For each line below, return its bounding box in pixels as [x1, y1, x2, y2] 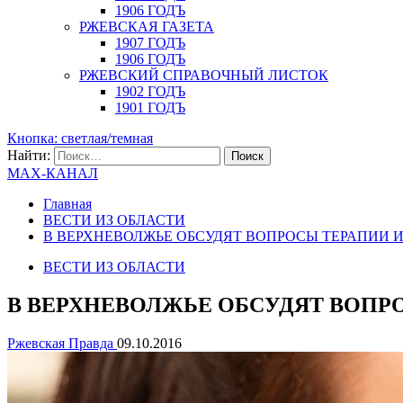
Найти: [7, 148, 50, 163]
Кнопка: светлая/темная [7, 130, 153, 146]
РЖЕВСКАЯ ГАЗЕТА [79, 19, 214, 34]
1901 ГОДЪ [115, 100, 185, 115]
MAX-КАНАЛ [7, 166, 98, 181]
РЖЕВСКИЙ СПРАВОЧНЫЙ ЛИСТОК [79, 67, 328, 83]
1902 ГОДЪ [115, 84, 185, 99]
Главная [43, 196, 92, 211]
